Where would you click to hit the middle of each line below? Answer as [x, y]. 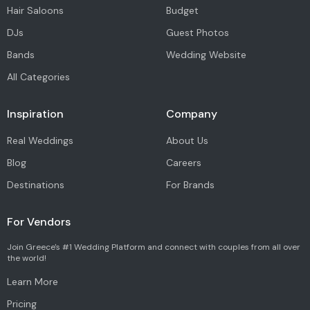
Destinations [36, 185]
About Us [187, 141]
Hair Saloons [35, 11]
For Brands [190, 185]
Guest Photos [197, 33]
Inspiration [35, 114]
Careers [183, 163]
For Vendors [39, 222]
